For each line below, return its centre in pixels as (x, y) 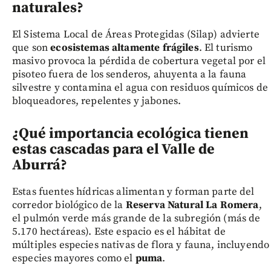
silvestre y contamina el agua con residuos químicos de (140, 88)
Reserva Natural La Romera (192, 205)
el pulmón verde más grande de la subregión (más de (136, 219)
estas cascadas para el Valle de (113, 150)
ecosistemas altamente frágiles (125, 48)
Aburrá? (40, 165)
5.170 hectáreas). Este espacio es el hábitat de (119, 232)
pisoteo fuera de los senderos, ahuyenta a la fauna (129, 75)
